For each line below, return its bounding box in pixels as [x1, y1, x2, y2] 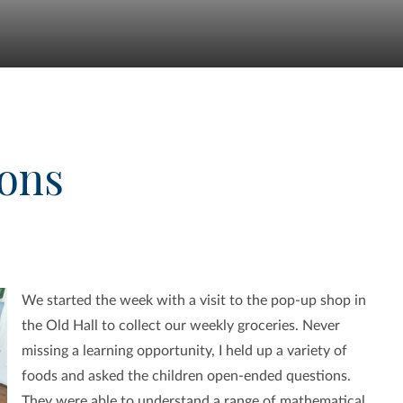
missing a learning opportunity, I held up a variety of [21, 344, 347, 359]
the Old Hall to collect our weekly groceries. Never [21, 318, 340, 334]
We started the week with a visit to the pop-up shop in [21, 293, 366, 309]
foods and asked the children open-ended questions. [21, 369, 351, 384]
